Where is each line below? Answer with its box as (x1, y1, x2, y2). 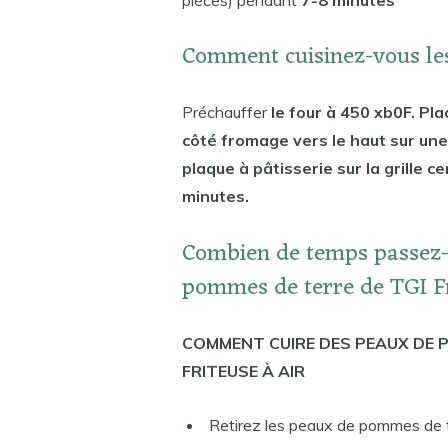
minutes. (181, 186, 249, 207)
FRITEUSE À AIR (181, 360, 305, 381)
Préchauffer (181, 102, 271, 123)
